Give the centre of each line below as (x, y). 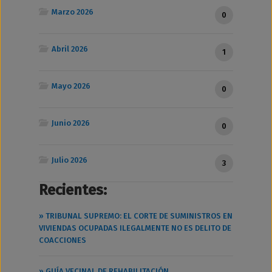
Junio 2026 (70, 123)
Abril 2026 (69, 49)
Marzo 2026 (72, 12)
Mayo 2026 (70, 86)
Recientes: (73, 190)
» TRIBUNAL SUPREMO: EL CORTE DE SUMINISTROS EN (136, 216)
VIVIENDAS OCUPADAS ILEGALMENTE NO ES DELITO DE (135, 228)
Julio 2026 (69, 160)
